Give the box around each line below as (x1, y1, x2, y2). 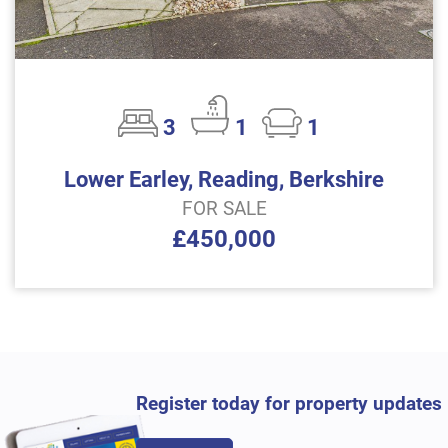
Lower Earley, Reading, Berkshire (64, 166, 384, 192)
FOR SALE (181, 197, 267, 220)
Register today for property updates (136, 392, 442, 415)
